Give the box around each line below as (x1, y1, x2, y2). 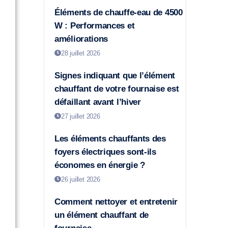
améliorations (54, 34, 108, 44)
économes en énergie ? (54, 160, 145, 170)
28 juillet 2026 (61, 49, 100, 58)
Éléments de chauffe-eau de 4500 (54, 8, 183, 18)
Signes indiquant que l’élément (54, 71, 175, 81)
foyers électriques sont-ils (54, 147, 156, 157)
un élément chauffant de (54, 210, 149, 220)
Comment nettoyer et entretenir (54, 197, 178, 207)
